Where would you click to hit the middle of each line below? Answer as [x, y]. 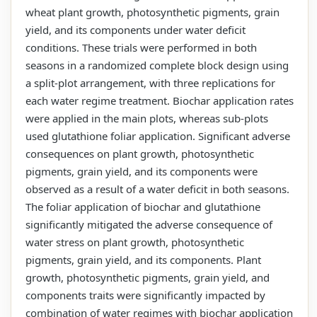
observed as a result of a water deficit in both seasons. [157, 189]
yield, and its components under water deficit [136, 29]
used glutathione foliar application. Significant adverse [158, 136]
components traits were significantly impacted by [145, 295]
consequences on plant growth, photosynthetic [140, 153]
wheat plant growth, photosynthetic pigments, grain [152, 12]
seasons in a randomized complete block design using [157, 65]
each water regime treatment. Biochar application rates [160, 100]
